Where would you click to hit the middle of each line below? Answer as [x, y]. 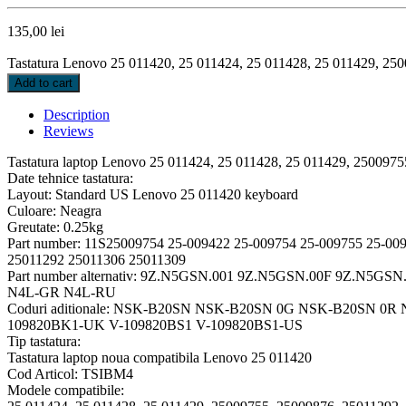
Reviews [68, 130]
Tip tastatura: [44, 341]
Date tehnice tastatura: [70, 178]
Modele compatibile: [66, 390]
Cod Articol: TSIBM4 [70, 373]
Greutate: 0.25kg [55, 227]
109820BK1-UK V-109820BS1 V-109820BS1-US [155, 324]
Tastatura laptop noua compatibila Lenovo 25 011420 [159, 357]
